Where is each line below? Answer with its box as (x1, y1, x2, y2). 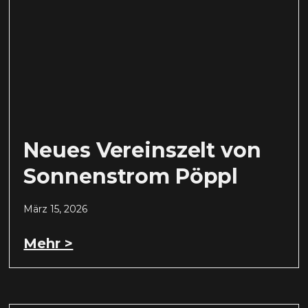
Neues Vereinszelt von (23, 137, 261, 163)
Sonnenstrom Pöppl (23, 163, 239, 189)
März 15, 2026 (23, 202, 88, 215)
